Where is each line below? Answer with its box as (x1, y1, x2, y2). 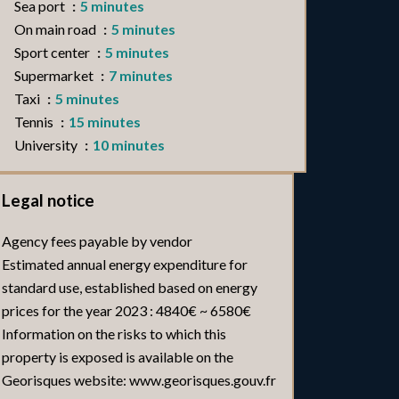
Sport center (14, 44, 94, 61)
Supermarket (14, 67, 97, 84)
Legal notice (2, 191, 94, 210)
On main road (14, 20, 100, 37)
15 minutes (69, 113, 142, 130)
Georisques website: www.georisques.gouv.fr (2, 371, 276, 388)
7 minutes (109, 67, 174, 84)
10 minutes (93, 136, 166, 153)
